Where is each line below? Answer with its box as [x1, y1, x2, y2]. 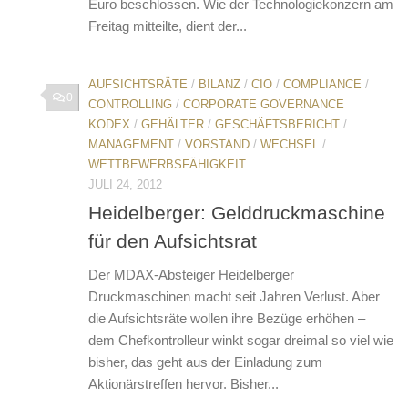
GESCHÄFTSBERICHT [215, 117, 340, 131]
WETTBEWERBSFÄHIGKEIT [88, 157, 246, 171]
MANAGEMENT [88, 137, 174, 151]
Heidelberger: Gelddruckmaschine [88, 201, 385, 223]
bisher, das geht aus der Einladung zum [88, 353, 322, 370]
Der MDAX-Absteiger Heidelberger [88, 266, 294, 282]
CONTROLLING [88, 97, 172, 111]
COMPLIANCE [283, 76, 362, 91]
